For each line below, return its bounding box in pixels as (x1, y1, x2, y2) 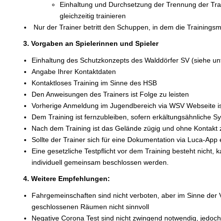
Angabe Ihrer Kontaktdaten (31, 67, 116, 75)
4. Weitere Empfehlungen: (23, 175, 110, 183)
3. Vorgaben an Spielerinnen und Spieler (23, 39, 159, 48)
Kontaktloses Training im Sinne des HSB (31, 78, 157, 87)
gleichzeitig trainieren (59, 11, 126, 20)
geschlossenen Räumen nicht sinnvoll (31, 202, 149, 211)
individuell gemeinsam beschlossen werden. (31, 158, 171, 166)
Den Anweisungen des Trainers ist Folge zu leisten (31, 90, 189, 98)
